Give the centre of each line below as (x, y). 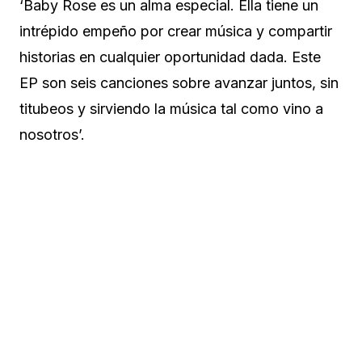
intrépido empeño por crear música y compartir (176, 31)
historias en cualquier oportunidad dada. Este (170, 57)
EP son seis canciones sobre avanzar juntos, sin (179, 82)
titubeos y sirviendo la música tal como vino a (171, 108)
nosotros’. (52, 134)
